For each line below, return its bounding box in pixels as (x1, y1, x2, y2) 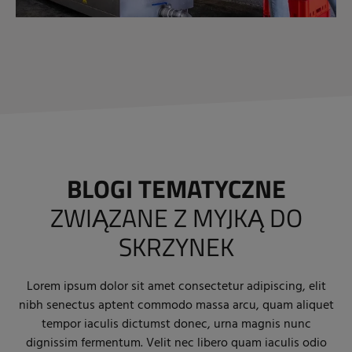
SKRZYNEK (118, 228, 234, 266)
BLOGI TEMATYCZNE (66, 170, 286, 208)
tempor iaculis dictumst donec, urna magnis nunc (41, 314, 311, 335)
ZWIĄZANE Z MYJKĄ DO (49, 199, 302, 237)
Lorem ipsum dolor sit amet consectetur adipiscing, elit (26, 277, 326, 298)
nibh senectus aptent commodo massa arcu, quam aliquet (18, 295, 334, 317)
